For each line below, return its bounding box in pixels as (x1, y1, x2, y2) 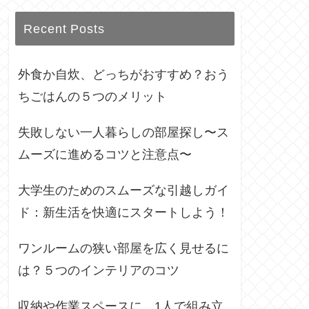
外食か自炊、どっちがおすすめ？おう (18, 68, 229, 82)
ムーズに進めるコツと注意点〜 (18, 148, 192, 162)
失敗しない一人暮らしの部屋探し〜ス (18, 126, 229, 140)
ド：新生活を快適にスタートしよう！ (18, 206, 229, 220)
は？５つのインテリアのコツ (18, 263, 179, 278)
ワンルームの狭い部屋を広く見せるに (18, 241, 229, 256)
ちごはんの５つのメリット (18, 90, 167, 104)
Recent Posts (23, 21, 106, 37)
